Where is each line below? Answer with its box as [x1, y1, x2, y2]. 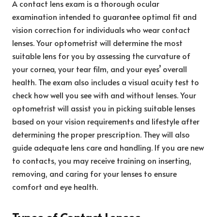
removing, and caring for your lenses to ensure [12, 168, 177, 179]
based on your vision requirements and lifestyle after [12, 115, 200, 126]
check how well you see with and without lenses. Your [12, 89, 196, 100]
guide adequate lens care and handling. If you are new [12, 141, 204, 153]
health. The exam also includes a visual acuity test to [12, 76, 199, 87]
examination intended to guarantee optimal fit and [12, 11, 197, 22]
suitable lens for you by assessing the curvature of [12, 50, 190, 61]
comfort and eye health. [12, 181, 98, 192]
